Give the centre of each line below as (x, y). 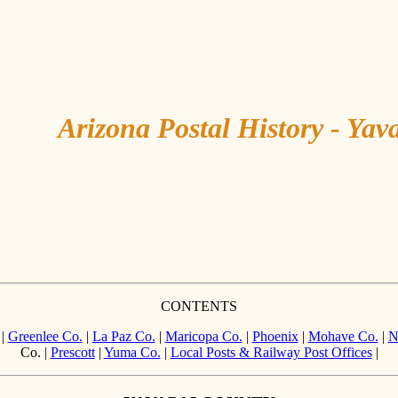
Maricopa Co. (203, 336)
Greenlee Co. (45, 336)
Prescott (72, 352)
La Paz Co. (123, 336)
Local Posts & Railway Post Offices (271, 352)
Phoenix (275, 336)
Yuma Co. (132, 352)
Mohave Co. (343, 336)
